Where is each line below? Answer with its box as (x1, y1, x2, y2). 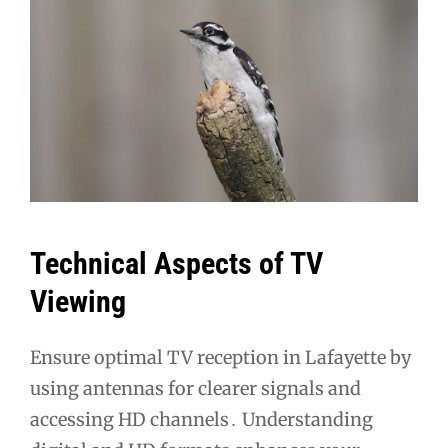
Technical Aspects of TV (30, 245, 323, 281)
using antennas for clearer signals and (30, 377, 361, 401)
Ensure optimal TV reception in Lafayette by (30, 346, 411, 370)
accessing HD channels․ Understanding (30, 408, 373, 432)
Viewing (30, 283, 126, 319)
